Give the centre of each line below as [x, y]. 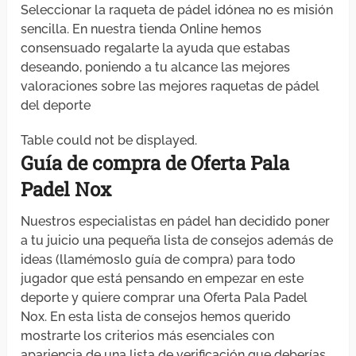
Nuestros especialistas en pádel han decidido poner [176, 222]
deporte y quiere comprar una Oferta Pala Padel [164, 298]
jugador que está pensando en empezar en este [163, 279]
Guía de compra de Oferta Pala [155, 163]
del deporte [56, 106]
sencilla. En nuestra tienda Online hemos [141, 29]
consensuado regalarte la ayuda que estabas [156, 48]
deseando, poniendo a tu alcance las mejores [156, 68]
